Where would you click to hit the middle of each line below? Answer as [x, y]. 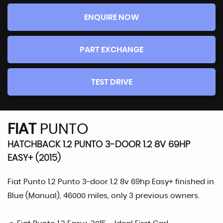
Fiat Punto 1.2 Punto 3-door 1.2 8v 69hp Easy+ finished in [111, 182]
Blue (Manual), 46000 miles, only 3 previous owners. [104, 196]
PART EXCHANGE [111, 50]
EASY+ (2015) [34, 158]
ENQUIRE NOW [111, 17]
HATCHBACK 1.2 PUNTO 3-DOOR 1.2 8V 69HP [99, 145]
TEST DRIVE [111, 82]
